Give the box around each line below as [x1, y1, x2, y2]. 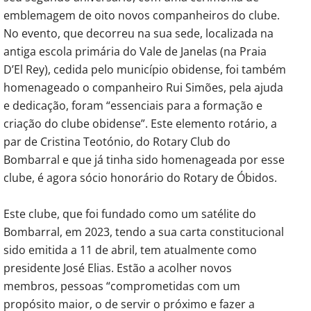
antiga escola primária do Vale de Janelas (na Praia [3, 43, 267, 59]
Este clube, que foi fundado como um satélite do [3, 205, 256, 221]
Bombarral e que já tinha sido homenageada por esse [3, 151, 285, 167]
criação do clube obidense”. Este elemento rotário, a [3, 115, 277, 131]
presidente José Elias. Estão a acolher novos [3, 260, 232, 276]
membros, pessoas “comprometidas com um [3, 278, 240, 294]
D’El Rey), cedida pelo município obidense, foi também [3, 61, 286, 77]
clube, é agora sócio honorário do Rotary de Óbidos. [3, 169, 277, 185]
